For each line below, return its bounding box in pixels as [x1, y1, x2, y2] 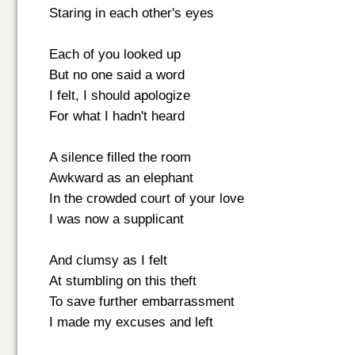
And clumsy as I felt [49, 253, 167, 268]
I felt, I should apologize [49, 88, 190, 103]
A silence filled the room [49, 150, 191, 165]
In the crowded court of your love [49, 191, 244, 206]
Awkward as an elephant [49, 170, 193, 185]
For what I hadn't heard [49, 109, 185, 124]
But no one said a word [49, 67, 185, 82]
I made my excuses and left [49, 315, 213, 330]
